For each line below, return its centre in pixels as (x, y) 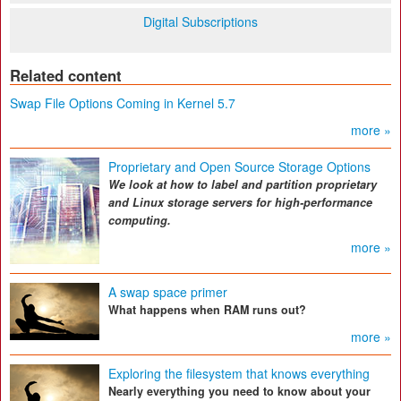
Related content (66, 75)
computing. (140, 220)
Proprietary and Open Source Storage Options (239, 166)
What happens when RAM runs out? (207, 310)
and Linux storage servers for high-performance (240, 202)
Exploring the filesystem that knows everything (239, 373)
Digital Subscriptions (200, 21)
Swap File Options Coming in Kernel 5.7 (123, 103)
